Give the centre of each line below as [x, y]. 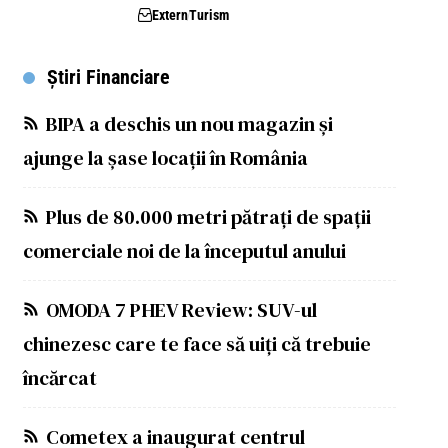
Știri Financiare [108, 77]
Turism [208, 15]
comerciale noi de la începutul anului [184, 251]
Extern [169, 15]
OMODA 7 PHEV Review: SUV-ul [181, 310]
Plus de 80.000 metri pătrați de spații [208, 217]
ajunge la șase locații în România [165, 158]
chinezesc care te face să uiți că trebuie [196, 344]
